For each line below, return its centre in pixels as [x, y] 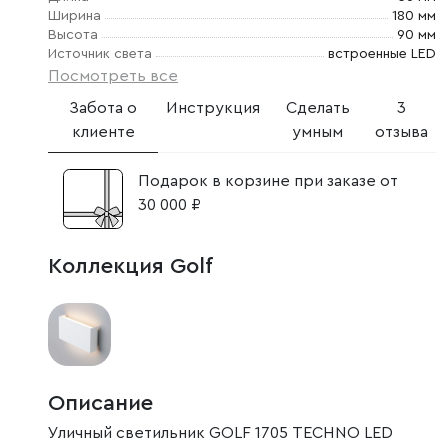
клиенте [103, 132]
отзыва [401, 132]
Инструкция [213, 108]
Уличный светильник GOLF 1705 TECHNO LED [220, 433]
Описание [100, 403]
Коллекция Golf [130, 266]
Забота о [103, 108]
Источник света [100, 54]
